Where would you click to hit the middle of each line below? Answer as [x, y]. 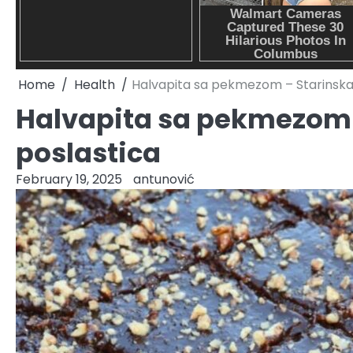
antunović [164, 179]
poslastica [88, 153]
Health [95, 84]
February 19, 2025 [69, 179]
